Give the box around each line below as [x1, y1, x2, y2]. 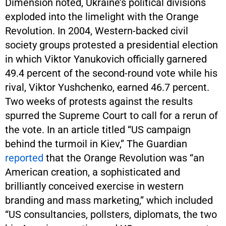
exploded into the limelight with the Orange [5, 10, 199, 23]
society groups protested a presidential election [5, 38, 218, 51]
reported [5, 151, 43, 164]
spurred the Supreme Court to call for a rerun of [5, 109, 218, 122]
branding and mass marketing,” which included [5, 194, 213, 206]
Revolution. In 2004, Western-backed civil [5, 24, 188, 37]
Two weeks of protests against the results [5, 95, 193, 107]
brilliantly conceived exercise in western [5, 180, 184, 192]
